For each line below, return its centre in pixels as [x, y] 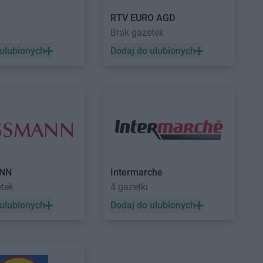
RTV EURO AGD [143, 18]
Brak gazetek [137, 33]
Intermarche [136, 172]
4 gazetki [129, 187]
